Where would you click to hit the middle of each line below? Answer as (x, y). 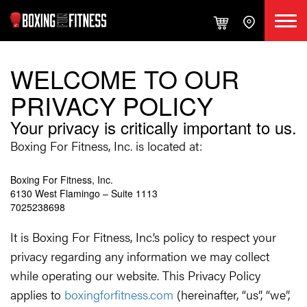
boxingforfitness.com (119, 294)
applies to (37, 294)
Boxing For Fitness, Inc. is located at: (106, 146)
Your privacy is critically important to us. (153, 127)
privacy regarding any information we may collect (140, 256)
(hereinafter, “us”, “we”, (232, 294)
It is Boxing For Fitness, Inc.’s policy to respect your (143, 237)
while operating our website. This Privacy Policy (135, 275)
